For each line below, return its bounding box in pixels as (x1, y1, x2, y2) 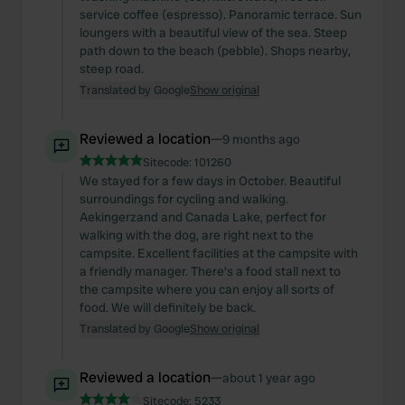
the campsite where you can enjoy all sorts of (80, 281, 334, 297)
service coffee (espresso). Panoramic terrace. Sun (80, 6, 362, 23)
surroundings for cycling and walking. (80, 191, 288, 207)
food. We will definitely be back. (80, 299, 256, 316)
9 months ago (222, 131, 300, 147)
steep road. (80, 61, 144, 77)
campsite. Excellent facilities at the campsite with (80, 245, 358, 261)
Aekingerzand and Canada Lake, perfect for (80, 209, 326, 225)
